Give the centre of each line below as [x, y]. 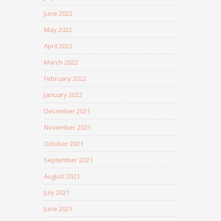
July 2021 [57, 192]
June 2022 [58, 13]
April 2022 [58, 46]
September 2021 [68, 160]
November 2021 [67, 127]
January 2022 [63, 95]
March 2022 [61, 62]
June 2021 [58, 209]
